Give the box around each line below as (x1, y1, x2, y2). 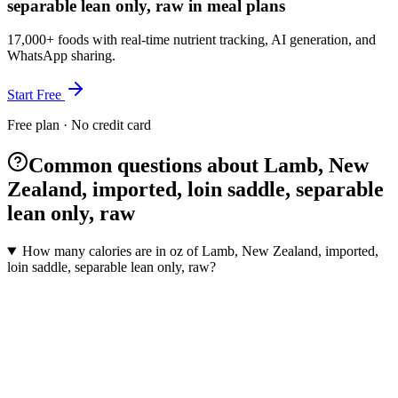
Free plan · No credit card (7, 117, 151, 133)
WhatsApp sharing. (7, 48, 115, 64)
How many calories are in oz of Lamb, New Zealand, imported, (21, 243, 378, 259)
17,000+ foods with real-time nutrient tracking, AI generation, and (7, 32, 376, 48)
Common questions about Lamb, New (28, 154, 369, 178)
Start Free (7, 87, 65, 103)
